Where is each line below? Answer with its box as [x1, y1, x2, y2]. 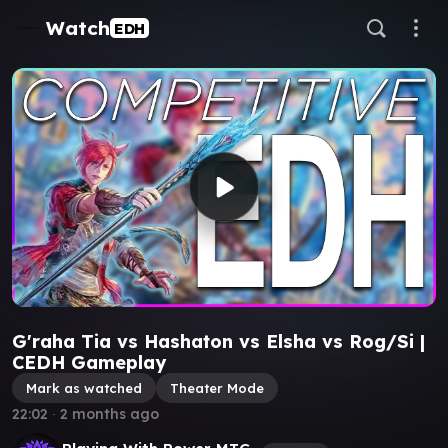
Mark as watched [26, 379, 142, 396]
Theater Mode [170, 379, 264, 396]
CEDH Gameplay [12, 350, 166, 374]
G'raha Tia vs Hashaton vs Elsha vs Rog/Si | [12, 329, 425, 353]
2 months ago [60, 404, 159, 423]
